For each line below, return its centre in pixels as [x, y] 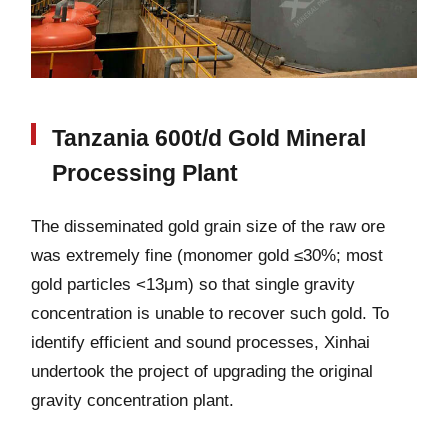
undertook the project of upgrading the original [201, 372]
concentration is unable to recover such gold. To [209, 314]
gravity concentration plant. [132, 401]
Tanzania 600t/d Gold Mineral [209, 137]
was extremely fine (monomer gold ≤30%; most [206, 256]
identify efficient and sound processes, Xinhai [200, 343]
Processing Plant [145, 172]
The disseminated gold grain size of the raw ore [207, 227]
